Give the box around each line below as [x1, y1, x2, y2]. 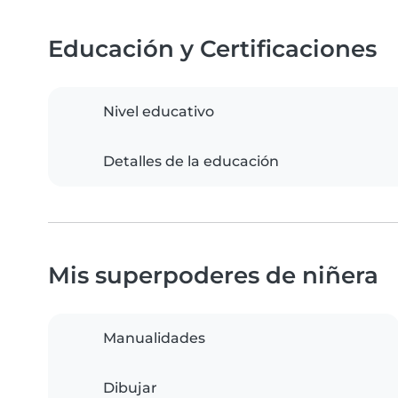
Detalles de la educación [103, 153, 279, 171]
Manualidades [103, 330, 205, 347]
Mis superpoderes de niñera [48, 261, 378, 290]
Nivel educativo [103, 103, 214, 121]
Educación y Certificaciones [48, 35, 377, 63]
